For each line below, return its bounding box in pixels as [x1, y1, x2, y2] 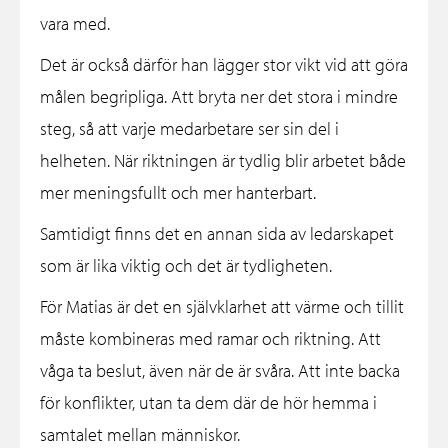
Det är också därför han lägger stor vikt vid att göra [40, 53, 408, 77]
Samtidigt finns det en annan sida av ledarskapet [40, 222, 394, 246]
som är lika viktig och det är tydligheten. [40, 254, 332, 278]
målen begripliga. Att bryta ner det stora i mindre [40, 85, 398, 109]
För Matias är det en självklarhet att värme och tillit [40, 295, 404, 319]
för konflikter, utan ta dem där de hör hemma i [40, 391, 377, 415]
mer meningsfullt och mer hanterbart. [40, 181, 316, 205]
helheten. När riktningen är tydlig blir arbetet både [40, 149, 406, 173]
